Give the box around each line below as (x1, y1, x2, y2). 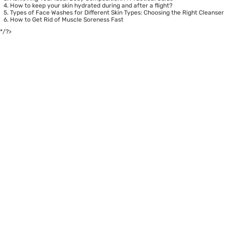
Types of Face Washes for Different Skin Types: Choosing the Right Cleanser (10, 9, 224, 17)
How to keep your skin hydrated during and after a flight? (10, 2, 172, 10)
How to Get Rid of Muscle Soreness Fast (10, 16, 124, 24)
